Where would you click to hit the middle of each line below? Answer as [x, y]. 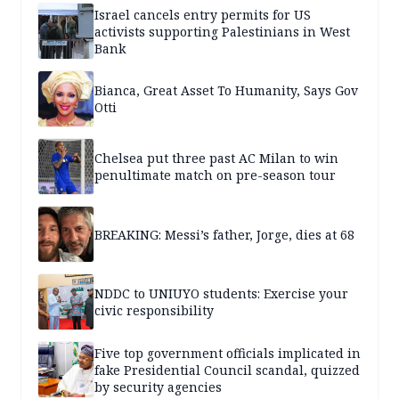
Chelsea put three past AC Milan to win [216, 159]
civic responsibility [154, 311]
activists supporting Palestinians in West [222, 31]
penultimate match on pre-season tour [215, 175]
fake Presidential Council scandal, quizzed [227, 370]
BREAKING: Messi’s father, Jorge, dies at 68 [224, 234]
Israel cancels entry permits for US [203, 14]
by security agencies [158, 387]
